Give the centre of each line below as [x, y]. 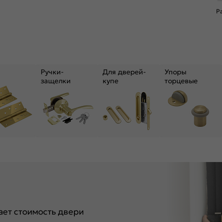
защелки [56, 81]
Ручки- [52, 72]
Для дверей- [124, 72]
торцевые [181, 81]
